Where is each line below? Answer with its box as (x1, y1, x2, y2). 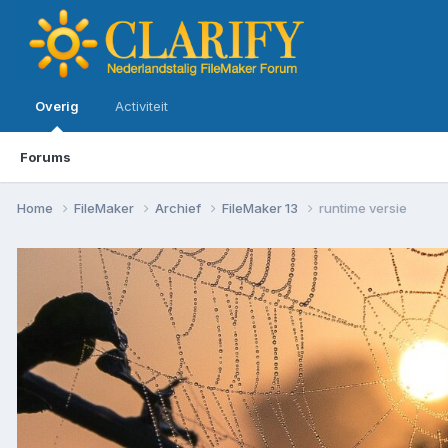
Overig (35, 98, 79, 114)
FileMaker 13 (222, 199, 301, 216)
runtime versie (319, 199, 407, 216)
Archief (155, 199, 204, 216)
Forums (20, 149, 71, 165)
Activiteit (115, 98, 168, 114)
